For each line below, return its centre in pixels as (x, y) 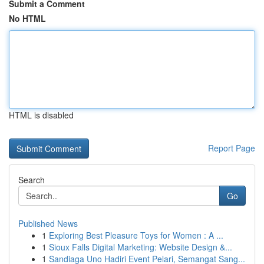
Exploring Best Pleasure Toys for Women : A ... (136, 235)
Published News (48, 223)
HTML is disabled (41, 115)
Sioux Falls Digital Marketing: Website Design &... (141, 247)
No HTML (27, 18)
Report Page (232, 148)
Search (32, 180)
